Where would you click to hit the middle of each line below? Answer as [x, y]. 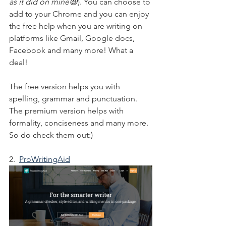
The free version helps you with [66, 87]
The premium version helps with [67, 111]
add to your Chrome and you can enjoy [80, 14]
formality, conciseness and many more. [80, 123]
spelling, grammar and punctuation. [74, 99]
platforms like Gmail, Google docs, [73, 38]
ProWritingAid [45, 159]
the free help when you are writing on [77, 26]
